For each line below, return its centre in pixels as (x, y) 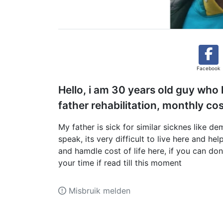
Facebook (208, 68)
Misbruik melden (98, 191)
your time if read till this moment (121, 163)
